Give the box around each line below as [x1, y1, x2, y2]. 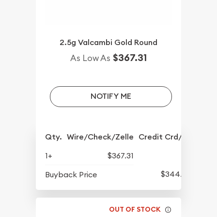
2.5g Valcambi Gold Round [60, 37, 157, 47]
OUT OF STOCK [109, 205, 161, 214]
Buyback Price [45, 169, 97, 179]
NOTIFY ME [90, 91, 131, 102]
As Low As [70, 52, 110, 63]
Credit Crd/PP [139, 131, 191, 142]
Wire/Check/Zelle [67, 131, 134, 142]
